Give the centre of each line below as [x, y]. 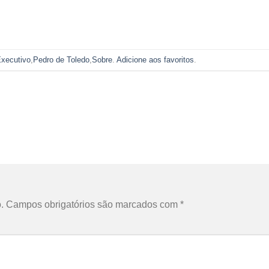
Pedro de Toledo [61, 59]
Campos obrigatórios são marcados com [93, 204]
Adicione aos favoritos [155, 59]
